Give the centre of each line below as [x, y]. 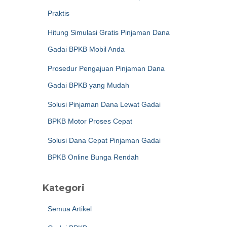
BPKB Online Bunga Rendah [93, 157]
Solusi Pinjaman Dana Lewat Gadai [104, 104]
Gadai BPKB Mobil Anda [86, 49]
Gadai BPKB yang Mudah [88, 85]
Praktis [58, 13]
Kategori [63, 188]
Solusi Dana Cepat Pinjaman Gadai [104, 140]
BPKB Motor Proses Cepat [90, 121]
